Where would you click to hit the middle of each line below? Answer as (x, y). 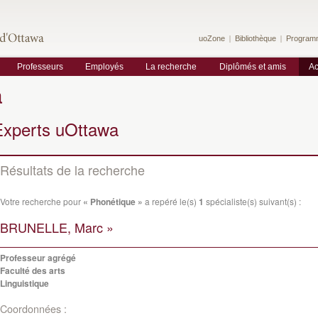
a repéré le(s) (171, 201)
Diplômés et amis (253, 67)
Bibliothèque (256, 38)
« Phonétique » (113, 202)
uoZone (212, 38)
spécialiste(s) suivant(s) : (252, 201)
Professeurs (40, 67)
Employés (104, 67)
